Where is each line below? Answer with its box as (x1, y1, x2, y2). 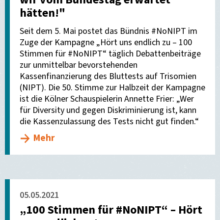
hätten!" (20, 4, 65, 22)
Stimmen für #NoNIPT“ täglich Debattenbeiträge (20, 48, 201, 60)
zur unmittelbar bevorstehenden (20, 59, 137, 71)
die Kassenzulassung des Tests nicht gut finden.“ (20, 115, 199, 128)
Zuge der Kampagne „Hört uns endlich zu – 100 (20, 36, 192, 49)
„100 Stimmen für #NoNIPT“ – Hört (20, 201, 202, 219)
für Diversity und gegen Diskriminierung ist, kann (20, 104, 196, 116)
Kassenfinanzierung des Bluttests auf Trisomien (20, 70, 196, 82)
